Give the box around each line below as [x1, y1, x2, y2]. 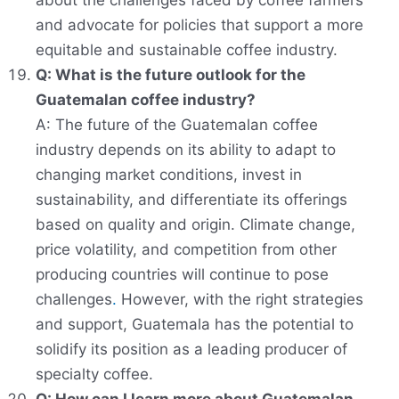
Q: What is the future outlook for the [36, 66, 305, 85]
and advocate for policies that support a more [36, 16, 363, 35]
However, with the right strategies [117, 290, 363, 309]
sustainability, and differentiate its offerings [36, 191, 347, 209]
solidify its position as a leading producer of [36, 340, 347, 359]
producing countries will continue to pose [36, 265, 329, 284]
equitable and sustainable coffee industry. [36, 41, 338, 60]
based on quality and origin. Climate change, [36, 216, 355, 234]
